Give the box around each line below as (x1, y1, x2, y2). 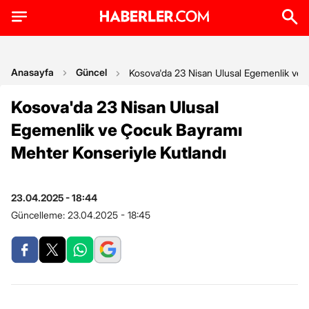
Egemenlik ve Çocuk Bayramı (11, 120, 242, 140)
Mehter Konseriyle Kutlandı (11, 143, 226, 163)
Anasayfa (11, 66, 54, 78)
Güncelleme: (11, 209, 68, 221)
